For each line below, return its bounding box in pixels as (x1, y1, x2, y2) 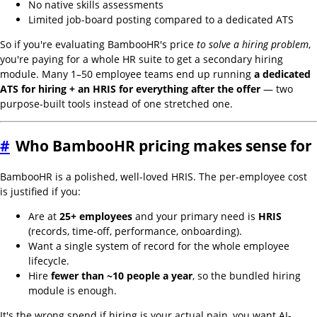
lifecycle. (28, 254, 69, 268)
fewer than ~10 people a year (51, 269, 192, 283)
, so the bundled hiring (192, 269, 301, 283)
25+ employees (59, 209, 132, 224)
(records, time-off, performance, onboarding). (28, 224, 242, 238)
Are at (28, 209, 59, 224)
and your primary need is (132, 209, 258, 224)
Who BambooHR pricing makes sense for (16, 135, 312, 156)
